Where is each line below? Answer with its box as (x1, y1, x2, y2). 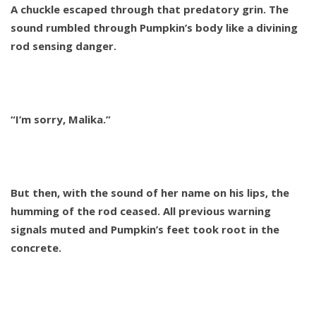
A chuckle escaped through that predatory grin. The (11, 2, 288, 17)
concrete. (11, 241, 61, 255)
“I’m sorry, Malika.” (11, 112, 111, 127)
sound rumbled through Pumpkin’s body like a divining (11, 20, 298, 35)
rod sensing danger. (11, 39, 116, 54)
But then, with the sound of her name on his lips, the (11, 186, 289, 200)
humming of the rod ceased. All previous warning (11, 204, 271, 219)
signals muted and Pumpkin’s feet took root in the (11, 222, 279, 237)
